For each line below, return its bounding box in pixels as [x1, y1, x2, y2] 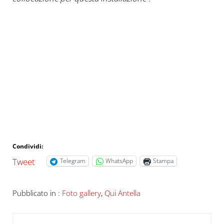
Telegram [59, 156, 85, 165]
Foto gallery [61, 187, 101, 198]
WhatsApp [105, 156, 133, 165]
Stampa [152, 156, 173, 165]
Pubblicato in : [12, 187, 62, 198]
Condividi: [12, 141, 43, 150]
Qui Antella [104, 187, 140, 198]
